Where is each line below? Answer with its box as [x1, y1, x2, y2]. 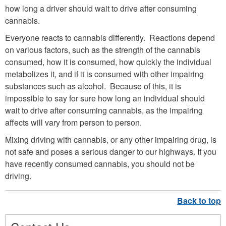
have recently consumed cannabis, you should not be [5, 158, 195, 170]
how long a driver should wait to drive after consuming [5, 3, 197, 15]
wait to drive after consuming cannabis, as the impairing [5, 104, 203, 117]
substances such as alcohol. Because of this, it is [5, 80, 181, 92]
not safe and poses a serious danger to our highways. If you [5, 146, 216, 158]
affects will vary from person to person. [5, 117, 144, 129]
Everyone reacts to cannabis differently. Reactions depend [5, 32, 215, 44]
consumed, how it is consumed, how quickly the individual [5, 56, 211, 68]
